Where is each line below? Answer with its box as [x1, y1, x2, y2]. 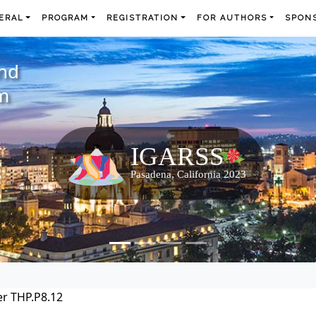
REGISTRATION [107, 13, 179, 23]
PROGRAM [42, 13, 90, 23]
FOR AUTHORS [196, 13, 267, 23]
